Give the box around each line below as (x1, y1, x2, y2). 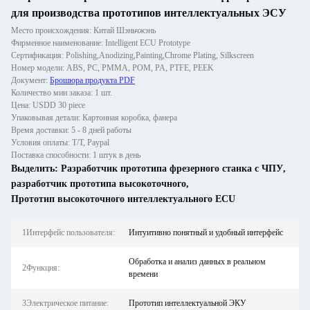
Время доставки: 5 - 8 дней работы (11, 125, 131, 135)
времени (128, 269, 158, 279)
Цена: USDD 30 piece (11, 100, 85, 110)
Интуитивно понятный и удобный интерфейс (128, 228, 283, 237)
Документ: (11, 75, 50, 85)
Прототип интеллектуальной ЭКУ (128, 298, 246, 308)
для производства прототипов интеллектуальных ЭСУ (11, 7, 286, 19)
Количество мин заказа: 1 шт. (11, 88, 112, 98)
